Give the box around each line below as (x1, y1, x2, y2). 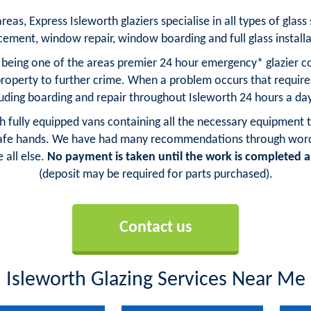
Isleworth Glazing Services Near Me (6, 269, 305, 291)
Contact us (119, 219, 192, 236)
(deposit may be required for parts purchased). (38, 168, 273, 181)
